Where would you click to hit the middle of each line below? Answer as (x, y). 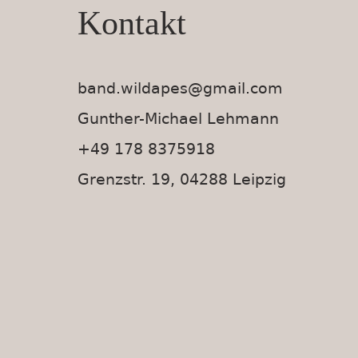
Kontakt (132, 23)
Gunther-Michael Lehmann (178, 118)
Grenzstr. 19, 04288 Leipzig (182, 179)
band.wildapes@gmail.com (180, 88)
